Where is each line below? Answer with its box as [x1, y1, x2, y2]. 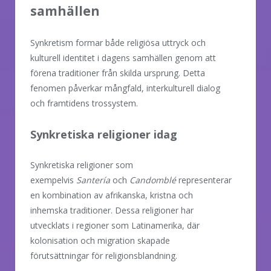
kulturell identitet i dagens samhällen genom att [30, 51, 216, 64]
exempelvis [30, 174, 76, 186]
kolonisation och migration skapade [30, 234, 170, 246]
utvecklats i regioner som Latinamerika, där [30, 219, 200, 231]
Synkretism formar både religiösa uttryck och [30, 36, 206, 48]
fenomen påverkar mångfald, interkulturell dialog [30, 82, 220, 94]
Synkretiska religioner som [30, 158, 133, 171]
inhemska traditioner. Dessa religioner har [30, 204, 194, 216]
